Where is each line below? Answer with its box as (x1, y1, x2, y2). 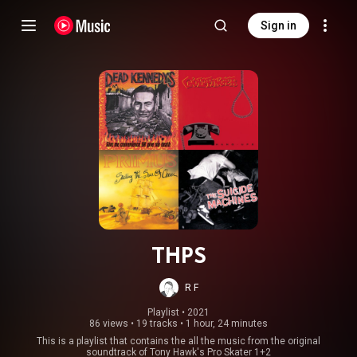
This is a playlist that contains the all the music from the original (37, 335, 320, 347)
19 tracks (136, 318, 178, 329)
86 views (89, 318, 128, 329)
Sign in (261, 19, 296, 32)
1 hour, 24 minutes (186, 318, 268, 329)
